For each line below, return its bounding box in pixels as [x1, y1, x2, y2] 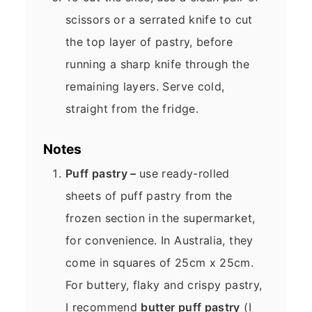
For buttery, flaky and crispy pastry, [65, 277, 263, 292]
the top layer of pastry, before [65, 34, 233, 49]
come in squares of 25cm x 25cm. [65, 255, 254, 270]
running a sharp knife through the [65, 56, 249, 71]
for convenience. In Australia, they [65, 233, 253, 247]
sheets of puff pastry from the [65, 188, 233, 203]
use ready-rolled [139, 166, 230, 180]
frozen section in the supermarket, [65, 210, 256, 225]
